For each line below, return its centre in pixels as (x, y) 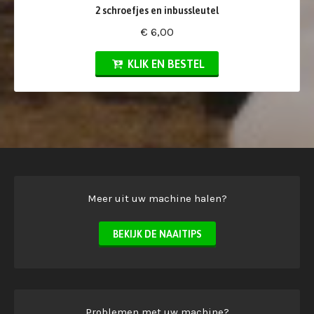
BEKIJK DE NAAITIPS (157, 234)
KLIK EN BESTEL (165, 63)
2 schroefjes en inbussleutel (157, 10)
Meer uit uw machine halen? (157, 198)
